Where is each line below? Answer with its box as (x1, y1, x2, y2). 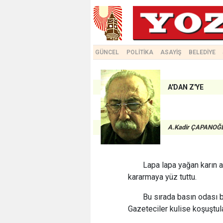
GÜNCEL (95, 49, 119, 56)
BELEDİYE (188, 49, 216, 56)
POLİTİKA (126, 49, 153, 56)
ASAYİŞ (160, 49, 182, 56)
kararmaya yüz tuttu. (128, 172, 197, 182)
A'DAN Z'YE (168, 83, 204, 91)
